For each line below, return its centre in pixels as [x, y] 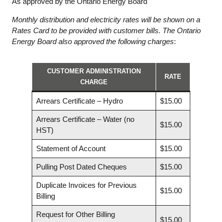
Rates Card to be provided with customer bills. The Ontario [106, 31]
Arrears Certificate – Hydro [79, 101]
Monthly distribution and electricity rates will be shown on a [106, 20]
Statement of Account [71, 148]
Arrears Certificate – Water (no [85, 119]
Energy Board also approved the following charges [93, 42]
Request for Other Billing [75, 214]
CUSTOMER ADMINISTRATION [94, 71]
